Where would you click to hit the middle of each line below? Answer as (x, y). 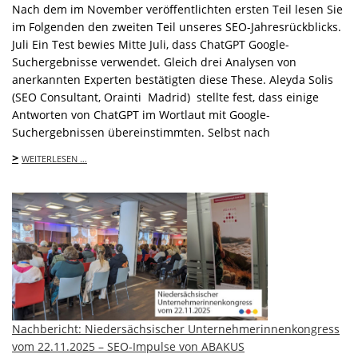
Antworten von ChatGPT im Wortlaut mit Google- (141, 114)
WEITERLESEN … (54, 158)
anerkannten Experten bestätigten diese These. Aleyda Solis (173, 79)
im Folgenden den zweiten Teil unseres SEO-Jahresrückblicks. (177, 26)
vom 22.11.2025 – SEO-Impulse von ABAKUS (128, 347)
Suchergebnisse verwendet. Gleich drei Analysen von (154, 62)
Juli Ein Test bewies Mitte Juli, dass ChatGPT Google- (151, 44)
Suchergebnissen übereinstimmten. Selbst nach (141, 132)
